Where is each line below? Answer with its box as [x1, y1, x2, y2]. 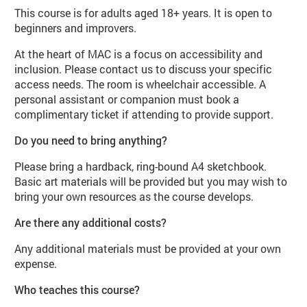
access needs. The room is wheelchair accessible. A [14, 76, 267, 91]
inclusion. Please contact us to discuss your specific [14, 61, 273, 76]
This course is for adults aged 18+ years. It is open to [14, 5, 273, 20]
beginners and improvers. [14, 20, 140, 35]
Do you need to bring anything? [14, 132, 168, 147]
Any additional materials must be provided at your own [14, 241, 282, 256]
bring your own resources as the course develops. [14, 188, 257, 204]
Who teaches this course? [14, 282, 140, 297]
